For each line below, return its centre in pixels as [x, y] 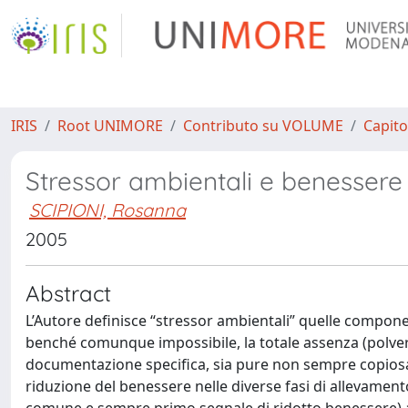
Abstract [68, 293]
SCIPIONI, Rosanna [107, 210]
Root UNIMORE [110, 126]
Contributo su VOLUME [263, 126]
